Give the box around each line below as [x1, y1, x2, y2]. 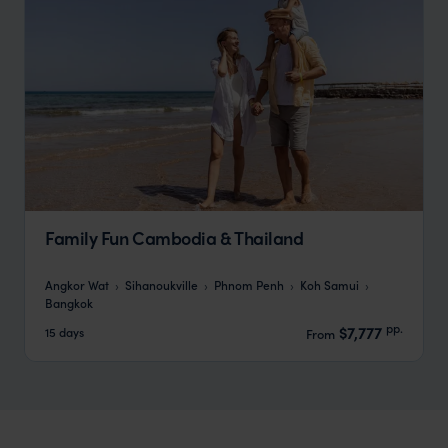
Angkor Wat [45, 275, 109, 293]
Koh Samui [300, 275, 359, 293]
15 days [45, 323, 84, 341]
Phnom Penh [214, 275, 284, 293]
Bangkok [45, 293, 93, 311]
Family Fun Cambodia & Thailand [45, 225, 304, 251]
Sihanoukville [125, 275, 198, 293]
